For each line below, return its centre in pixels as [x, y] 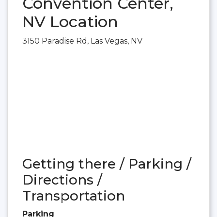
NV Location [70, 22]
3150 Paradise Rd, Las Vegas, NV [82, 41]
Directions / [62, 179]
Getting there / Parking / [107, 163]
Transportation [74, 195]
